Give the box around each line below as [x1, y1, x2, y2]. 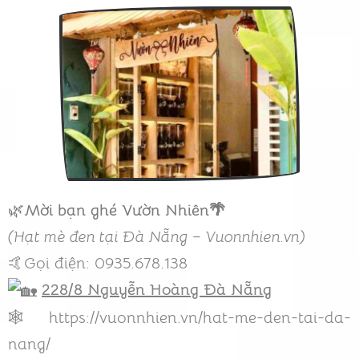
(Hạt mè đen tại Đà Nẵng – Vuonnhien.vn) [8, 227, 305, 248]
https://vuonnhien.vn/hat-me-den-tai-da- [49, 307, 351, 328]
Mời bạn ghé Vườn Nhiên [24, 200, 209, 221]
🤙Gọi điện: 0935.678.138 [8, 253, 188, 274]
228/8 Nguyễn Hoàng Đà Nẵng [42, 280, 272, 301]
